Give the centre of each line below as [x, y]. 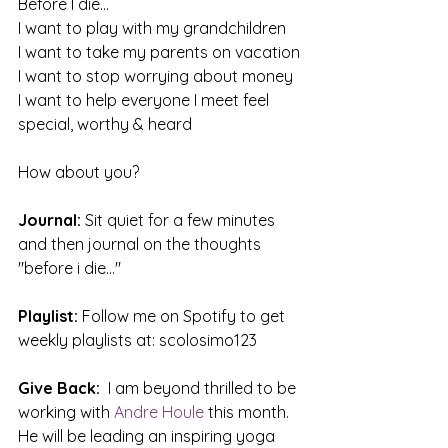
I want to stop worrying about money [155, 75]
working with [66, 411]
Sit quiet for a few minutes [180, 219]
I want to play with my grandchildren [152, 27]
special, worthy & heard [105, 123]
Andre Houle [159, 411]
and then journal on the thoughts [141, 243]
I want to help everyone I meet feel [145, 99]
